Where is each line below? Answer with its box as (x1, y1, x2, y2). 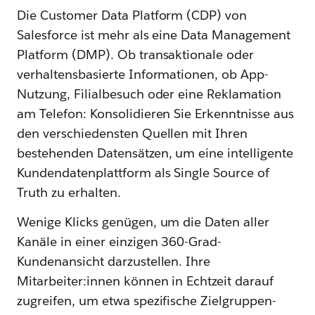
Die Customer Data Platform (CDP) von (17, 6, 247, 23)
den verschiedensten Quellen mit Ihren (17, 124, 248, 141)
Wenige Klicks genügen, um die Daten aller (17, 213, 270, 230)
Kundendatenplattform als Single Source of (17, 164, 270, 181)
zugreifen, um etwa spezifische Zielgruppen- (17, 292, 277, 309)
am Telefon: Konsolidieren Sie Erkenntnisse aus (17, 105, 295, 122)
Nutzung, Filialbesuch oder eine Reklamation (17, 85, 282, 102)
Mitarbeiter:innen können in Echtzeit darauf (17, 272, 274, 289)
